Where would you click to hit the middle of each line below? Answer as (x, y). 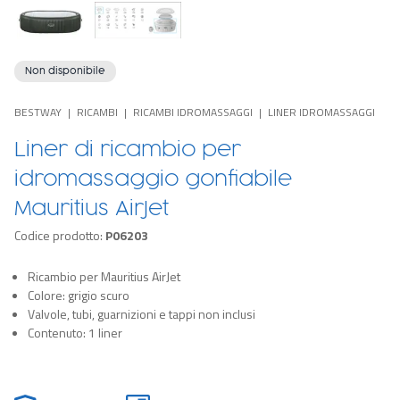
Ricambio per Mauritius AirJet (104, 276)
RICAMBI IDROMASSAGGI (193, 112)
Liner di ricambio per (128, 150)
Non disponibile (65, 71)
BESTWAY (38, 112)
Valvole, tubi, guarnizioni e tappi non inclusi (142, 314)
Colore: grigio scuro (79, 295)
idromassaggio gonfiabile (153, 179)
